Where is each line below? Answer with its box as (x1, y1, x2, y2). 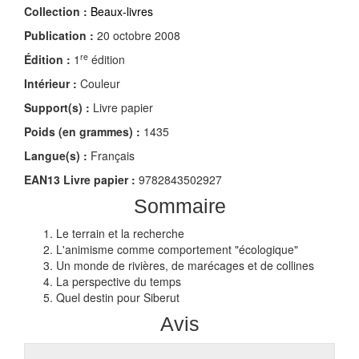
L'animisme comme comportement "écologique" (56, 241, 298, 258)
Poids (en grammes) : (24, 123, 140, 140)
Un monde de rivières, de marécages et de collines (56, 257, 314, 274)
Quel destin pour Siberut (56, 289, 179, 306)
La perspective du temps (56, 273, 181, 290)
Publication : (24, 27, 94, 44)
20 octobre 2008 (94, 27, 180, 44)
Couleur (77, 75, 120, 92)
